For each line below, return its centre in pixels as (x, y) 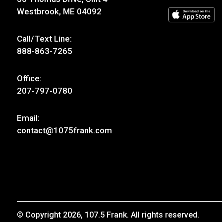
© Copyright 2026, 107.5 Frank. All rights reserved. (108, 215)
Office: (29, 79)
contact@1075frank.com (64, 131)
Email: (28, 118)
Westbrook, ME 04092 (59, 12)
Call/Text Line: (44, 39)
